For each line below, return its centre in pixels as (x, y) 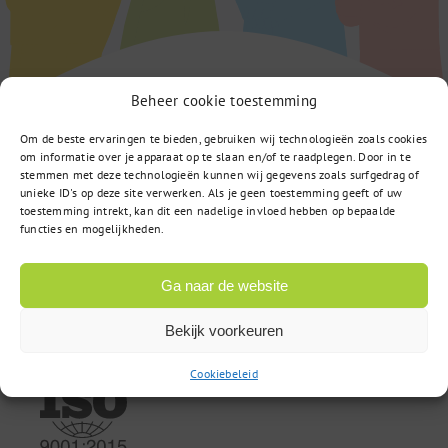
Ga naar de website (224, 285)
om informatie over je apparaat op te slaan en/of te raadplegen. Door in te (215, 156)
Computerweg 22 (153, 229)
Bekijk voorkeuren (224, 330)
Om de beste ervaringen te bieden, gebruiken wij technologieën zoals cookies (223, 138)
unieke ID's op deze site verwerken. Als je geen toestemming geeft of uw (211, 192)
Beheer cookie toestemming (224, 100)
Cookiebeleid (224, 373)
